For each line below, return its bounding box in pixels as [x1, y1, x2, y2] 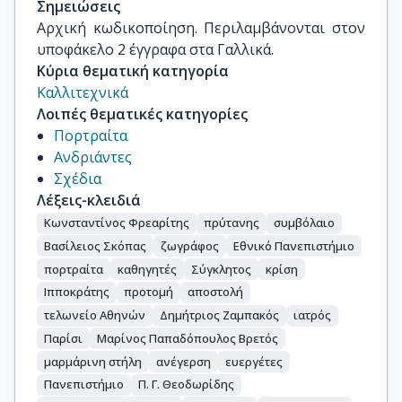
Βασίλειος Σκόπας [44, 237, 146, 254]
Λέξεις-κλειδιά [37, 190, 141, 210]
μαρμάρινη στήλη [44, 353, 142, 370]
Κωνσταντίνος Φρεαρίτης [44, 214, 189, 232]
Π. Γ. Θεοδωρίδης [138, 376, 234, 393]
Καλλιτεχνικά [37, 83, 128, 102]
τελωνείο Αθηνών [44, 307, 145, 324]
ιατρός [293, 307, 331, 324]
